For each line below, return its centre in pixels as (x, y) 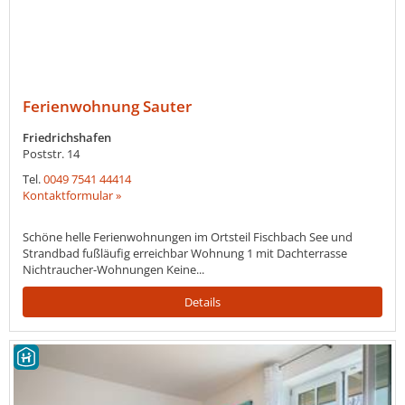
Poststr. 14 (51, 154)
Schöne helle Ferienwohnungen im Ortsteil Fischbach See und (188, 237)
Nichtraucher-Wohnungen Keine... (113, 269)
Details (202, 302)
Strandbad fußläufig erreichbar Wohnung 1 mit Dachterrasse (185, 253)
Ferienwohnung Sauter (107, 106)
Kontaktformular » (72, 195)
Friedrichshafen (67, 137)
